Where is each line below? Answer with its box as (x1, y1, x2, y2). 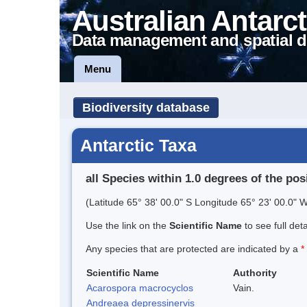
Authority (233, 267, 277, 278)
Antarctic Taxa (80, 136, 197, 155)
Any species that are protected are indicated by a (86, 243, 301, 254)
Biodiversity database (82, 101, 210, 114)
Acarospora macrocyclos (86, 282, 193, 293)
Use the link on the (86, 219, 169, 231)
